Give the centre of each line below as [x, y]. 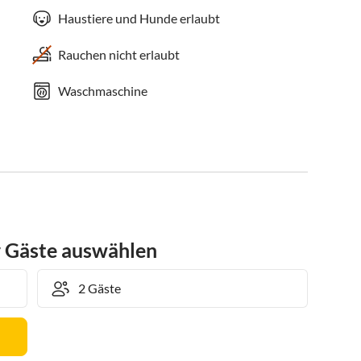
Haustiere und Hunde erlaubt [139, 19]
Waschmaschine [103, 91]
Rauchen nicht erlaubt [119, 55]
